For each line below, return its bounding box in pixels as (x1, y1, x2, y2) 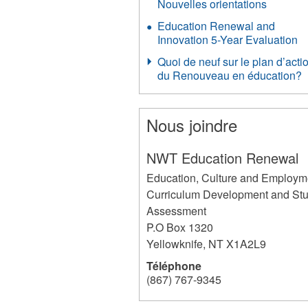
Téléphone (146, 258, 202, 274)
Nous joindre (146, 113, 238, 137)
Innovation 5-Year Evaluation (157, 32, 298, 47)
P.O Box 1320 (146, 219, 214, 235)
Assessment (146, 203, 207, 219)
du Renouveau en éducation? (157, 67, 302, 83)
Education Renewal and (157, 18, 276, 34)
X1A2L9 (226, 236, 267, 252)
